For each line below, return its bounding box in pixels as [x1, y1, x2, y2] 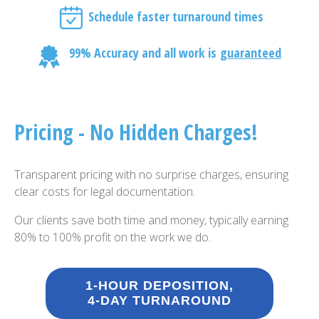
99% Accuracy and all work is [69, 44, 219, 61]
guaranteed [220, 44, 281, 61]
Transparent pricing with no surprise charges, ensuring [14, 167, 288, 182]
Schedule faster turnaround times [88, 8, 263, 25]
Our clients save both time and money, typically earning [14, 212, 288, 228]
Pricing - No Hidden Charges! [14, 117, 258, 147]
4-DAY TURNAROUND [88, 293, 231, 308]
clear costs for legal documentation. [14, 184, 195, 199]
